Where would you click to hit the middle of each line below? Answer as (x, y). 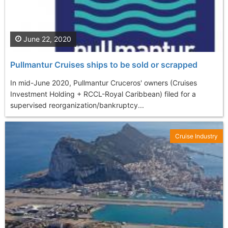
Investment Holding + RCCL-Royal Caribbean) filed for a (103, 94)
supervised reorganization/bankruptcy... (77, 105)
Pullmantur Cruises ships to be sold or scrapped (104, 64)
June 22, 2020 (46, 39)
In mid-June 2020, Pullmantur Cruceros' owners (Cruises (104, 82)
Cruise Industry (196, 136)
